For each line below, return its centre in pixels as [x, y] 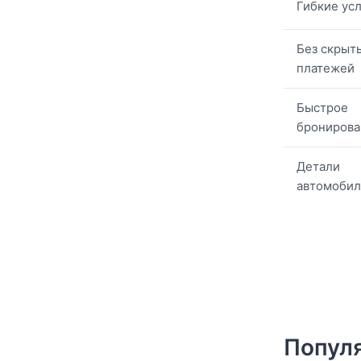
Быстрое [322, 108]
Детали [318, 167]
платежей [326, 68]
